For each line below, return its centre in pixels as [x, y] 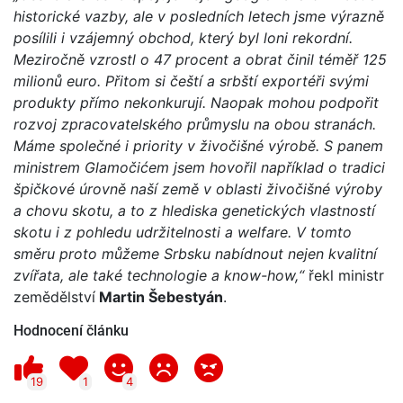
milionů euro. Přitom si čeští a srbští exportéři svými [191, 81]
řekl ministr [344, 275]
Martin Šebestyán [159, 296]
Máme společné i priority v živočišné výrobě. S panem [198, 145]
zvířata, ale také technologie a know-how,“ [159, 275]
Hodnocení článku [71, 330]
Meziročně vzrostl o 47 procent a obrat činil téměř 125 [200, 59]
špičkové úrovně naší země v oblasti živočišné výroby [198, 188]
